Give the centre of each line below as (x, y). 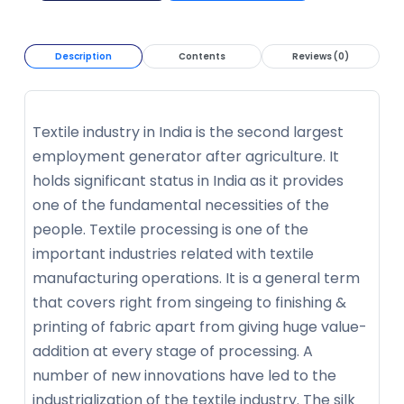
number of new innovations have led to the (184, 375)
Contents (202, 56)
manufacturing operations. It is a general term (196, 278)
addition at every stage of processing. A (173, 351)
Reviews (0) (320, 56)
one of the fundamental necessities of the (181, 205)
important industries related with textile (173, 253)
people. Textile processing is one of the (170, 229)
